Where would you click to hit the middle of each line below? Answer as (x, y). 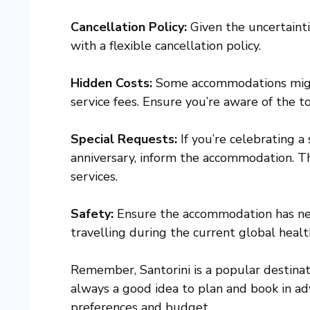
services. (94, 177)
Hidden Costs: (111, 83)
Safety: (92, 214)
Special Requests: (124, 139)
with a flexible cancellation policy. (166, 46)
